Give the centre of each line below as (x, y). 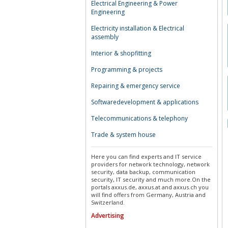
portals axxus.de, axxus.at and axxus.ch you (150, 187)
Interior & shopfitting (121, 53)
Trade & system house (123, 135)
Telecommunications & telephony (139, 118)
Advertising (108, 216)
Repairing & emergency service (136, 86)
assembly (105, 37)
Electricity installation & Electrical (138, 28)
